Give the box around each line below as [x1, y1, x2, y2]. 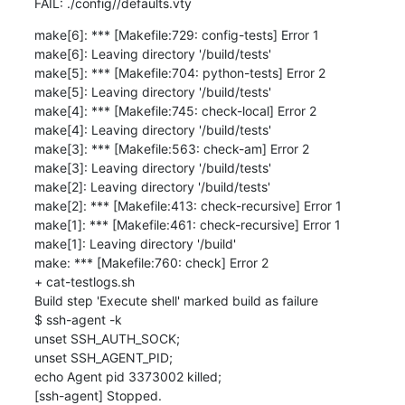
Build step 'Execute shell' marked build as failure [33, 292, 318, 308]
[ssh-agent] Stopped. [33, 387, 162, 403]
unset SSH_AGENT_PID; [33, 349, 173, 365]
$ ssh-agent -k [33, 311, 122, 327]
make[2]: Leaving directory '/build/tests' [33, 178, 270, 194]
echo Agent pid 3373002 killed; [33, 368, 221, 384]
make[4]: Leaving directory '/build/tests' [33, 121, 271, 137]
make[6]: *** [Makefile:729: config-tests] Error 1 [33, 26, 319, 42]
